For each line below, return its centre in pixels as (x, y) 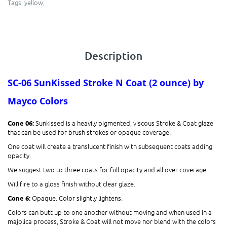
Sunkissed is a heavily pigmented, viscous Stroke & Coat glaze (124, 123)
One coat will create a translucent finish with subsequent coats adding (110, 146)
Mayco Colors (40, 101)
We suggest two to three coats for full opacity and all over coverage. (108, 170)
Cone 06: (22, 123)
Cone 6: (20, 198)
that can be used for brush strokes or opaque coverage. (89, 132)
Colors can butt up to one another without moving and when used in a (110, 212)
